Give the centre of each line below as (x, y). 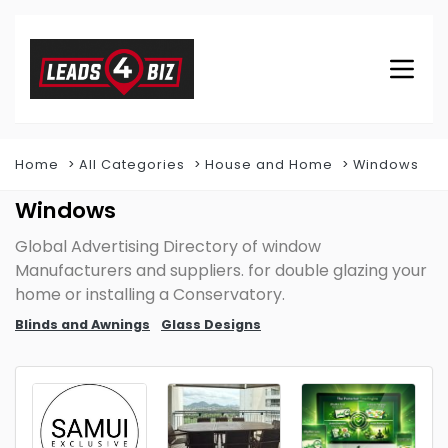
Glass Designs (211, 324)
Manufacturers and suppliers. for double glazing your (221, 270)
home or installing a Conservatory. (150, 294)
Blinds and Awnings (82, 324)
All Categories (132, 164)
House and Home (269, 164)
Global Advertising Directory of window (168, 246)
